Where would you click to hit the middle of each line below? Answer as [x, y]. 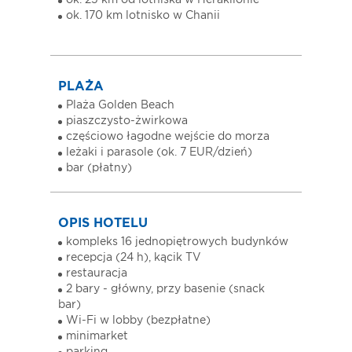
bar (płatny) [99, 169]
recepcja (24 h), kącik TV [134, 258]
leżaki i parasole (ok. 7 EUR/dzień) [159, 153]
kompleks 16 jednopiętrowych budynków [177, 242]
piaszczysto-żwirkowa [127, 121]
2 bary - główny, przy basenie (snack [165, 290]
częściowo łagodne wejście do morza [168, 137]
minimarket [97, 337]
